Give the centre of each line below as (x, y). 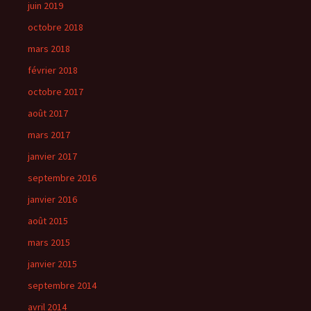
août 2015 (48, 221)
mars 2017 (49, 135)
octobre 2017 (56, 92)
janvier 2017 (52, 156)
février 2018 (53, 70)
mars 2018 (49, 49)
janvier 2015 (52, 264)
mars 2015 (49, 242)
